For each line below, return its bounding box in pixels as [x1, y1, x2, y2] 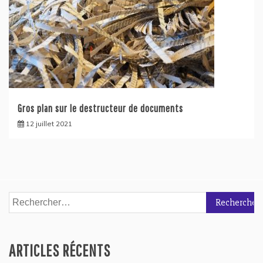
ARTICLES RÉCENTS [9, 240, 110, 260]
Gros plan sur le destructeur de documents [18, 102, 183, 114]
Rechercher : [8, 193, 60, 205]
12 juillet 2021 [26, 119, 72, 128]
